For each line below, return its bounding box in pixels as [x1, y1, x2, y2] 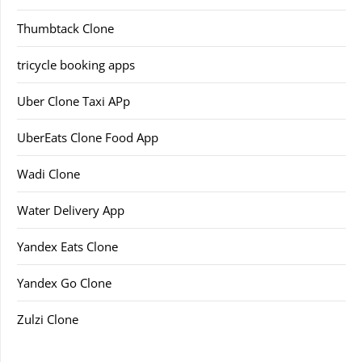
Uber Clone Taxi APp [17, 93, 130, 110]
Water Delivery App [17, 202, 124, 219]
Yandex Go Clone [17, 275, 112, 292]
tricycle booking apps [17, 57, 135, 74]
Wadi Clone [17, 166, 80, 183]
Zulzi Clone [17, 311, 78, 328]
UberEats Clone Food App [17, 129, 158, 146]
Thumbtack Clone [17, 20, 114, 37]
